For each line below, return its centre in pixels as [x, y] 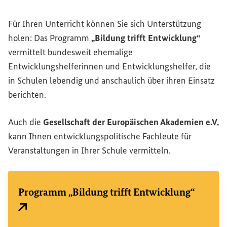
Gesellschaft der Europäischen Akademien [124, 122]
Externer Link [37, 215]
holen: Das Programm [50, 38]
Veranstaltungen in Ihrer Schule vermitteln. [89, 150]
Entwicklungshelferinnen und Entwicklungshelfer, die [109, 66]
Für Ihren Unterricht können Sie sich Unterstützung [105, 24]
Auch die [26, 122]
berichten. [27, 94]
